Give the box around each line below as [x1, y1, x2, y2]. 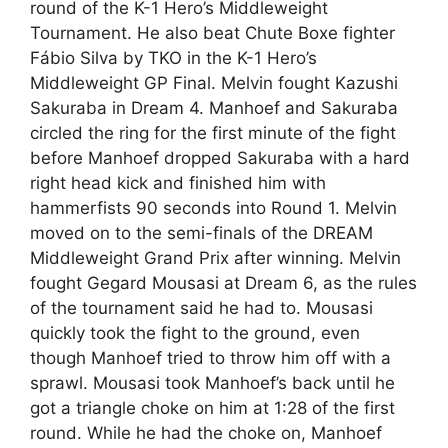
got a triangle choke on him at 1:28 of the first [30, 398, 395, 418]
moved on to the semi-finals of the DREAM [30, 223, 373, 243]
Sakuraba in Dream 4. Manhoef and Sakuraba [30, 98, 398, 118]
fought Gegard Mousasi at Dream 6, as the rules [30, 273, 417, 293]
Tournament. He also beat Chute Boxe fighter [30, 23, 395, 43]
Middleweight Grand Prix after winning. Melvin [30, 248, 401, 268]
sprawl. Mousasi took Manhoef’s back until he [30, 373, 395, 393]
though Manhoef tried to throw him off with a [30, 348, 391, 368]
